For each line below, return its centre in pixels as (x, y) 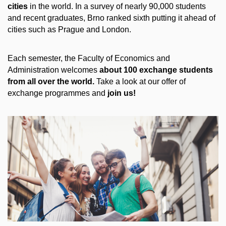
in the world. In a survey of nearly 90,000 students (117, 7)
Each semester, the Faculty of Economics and (89, 59)
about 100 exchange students (156, 70)
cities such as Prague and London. (69, 30)
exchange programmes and (58, 93)
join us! (122, 93)
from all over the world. (51, 82)
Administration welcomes (53, 70)
